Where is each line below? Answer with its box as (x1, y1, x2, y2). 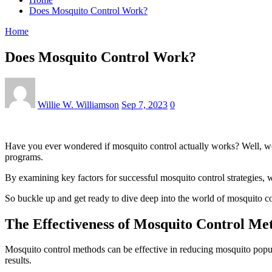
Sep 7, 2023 (121, 99, 168, 110)
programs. (5, 151, 43, 162)
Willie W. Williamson (38, 99, 119, 110)
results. (5, 255, 32, 266)
